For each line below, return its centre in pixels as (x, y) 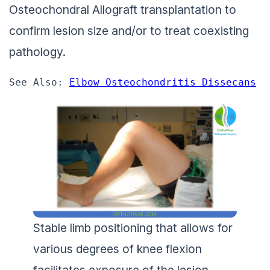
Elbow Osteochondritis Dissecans (163, 80)
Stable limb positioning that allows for (133, 225)
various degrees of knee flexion (118, 246)
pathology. (37, 50)
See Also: (39, 80)
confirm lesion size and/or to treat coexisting (129, 29)
